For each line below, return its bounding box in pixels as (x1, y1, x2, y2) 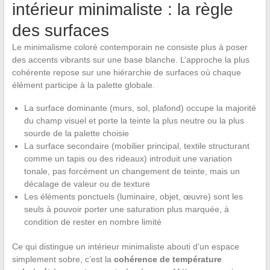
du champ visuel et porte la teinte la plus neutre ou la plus (24, 116, 244, 126)
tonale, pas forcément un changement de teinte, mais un (24, 166, 240, 177)
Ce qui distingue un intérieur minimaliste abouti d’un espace (11, 242, 239, 252)
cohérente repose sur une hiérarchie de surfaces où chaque (11, 67, 241, 78)
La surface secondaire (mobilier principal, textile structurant (24, 141, 250, 151)
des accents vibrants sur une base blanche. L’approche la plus (11, 55, 250, 65)
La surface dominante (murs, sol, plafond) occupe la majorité (24, 103, 256, 113)
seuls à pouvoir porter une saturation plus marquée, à (24, 204, 229, 215)
